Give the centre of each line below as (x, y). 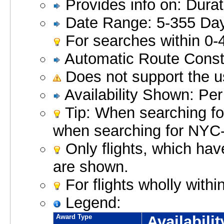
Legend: (91, 203)
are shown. (91, 167)
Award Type (74, 217)
